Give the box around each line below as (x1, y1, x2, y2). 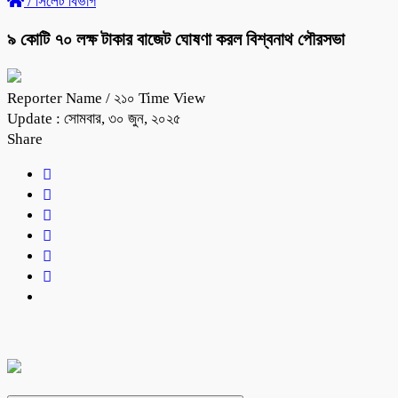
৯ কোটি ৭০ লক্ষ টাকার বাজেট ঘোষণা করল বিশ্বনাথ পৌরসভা (7, 28, 345, 49)
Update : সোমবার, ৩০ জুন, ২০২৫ (7, 109, 181, 127)
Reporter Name (7, 89, 106, 107)
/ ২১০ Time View (106, 89, 205, 107)
